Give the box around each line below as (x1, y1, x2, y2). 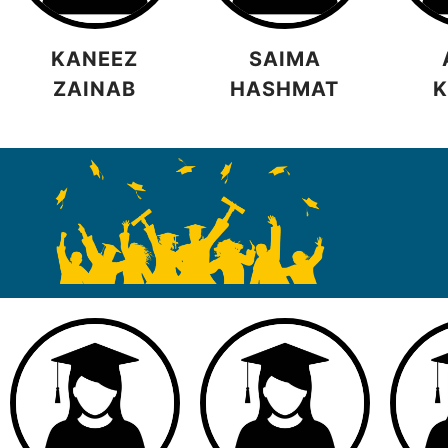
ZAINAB (53, 76, 137, 101)
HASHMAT (230, 76, 340, 101)
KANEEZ (51, 46, 139, 71)
